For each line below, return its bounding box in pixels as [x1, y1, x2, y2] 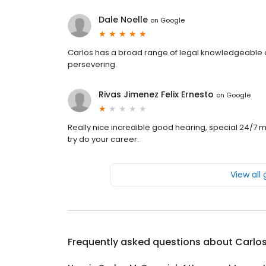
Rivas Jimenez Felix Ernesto [99, 88, 214, 101]
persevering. [68, 59, 117, 71]
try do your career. [68, 134, 139, 145]
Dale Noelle [99, 14, 148, 26]
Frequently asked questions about [68, 235, 235, 249]
